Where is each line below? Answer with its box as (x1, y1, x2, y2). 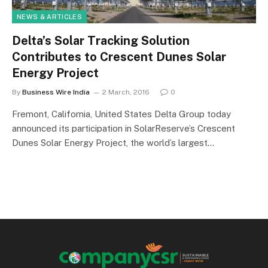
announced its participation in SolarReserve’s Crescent (12, 123, 235, 133)
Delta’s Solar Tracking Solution (12, 33, 190, 48)
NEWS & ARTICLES (17, 13, 82, 20)
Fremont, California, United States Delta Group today (12, 108, 231, 119)
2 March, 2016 (102, 87, 150, 96)
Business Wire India (22, 87, 90, 96)
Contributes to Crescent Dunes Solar (12, 49, 226, 64)
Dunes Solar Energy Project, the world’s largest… (12, 137, 214, 148)
